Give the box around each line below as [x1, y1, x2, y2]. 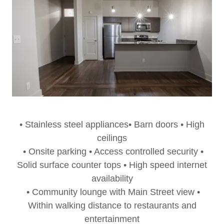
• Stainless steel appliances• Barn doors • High [19, 119, 204, 129]
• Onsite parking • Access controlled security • [20, 146, 203, 156]
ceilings [97, 133, 127, 143]
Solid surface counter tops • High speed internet [17, 160, 207, 170]
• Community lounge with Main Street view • [24, 187, 200, 197]
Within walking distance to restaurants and [27, 200, 196, 210]
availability [91, 173, 133, 183]
